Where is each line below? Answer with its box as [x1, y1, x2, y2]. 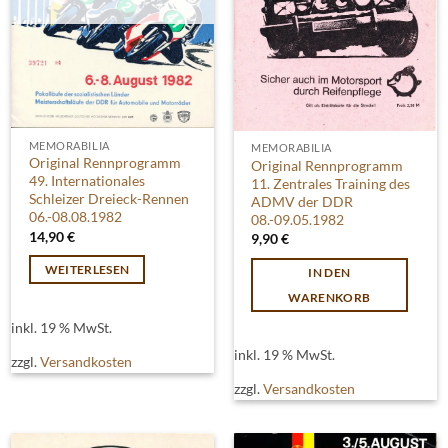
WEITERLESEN [44, 263, 130, 277]
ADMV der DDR [251, 192, 354, 210]
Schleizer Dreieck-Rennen [28, 190, 189, 208]
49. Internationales [28, 172, 145, 190]
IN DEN [308, 265, 351, 279]
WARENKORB [288, 290, 371, 304]
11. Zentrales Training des [251, 174, 411, 192]
